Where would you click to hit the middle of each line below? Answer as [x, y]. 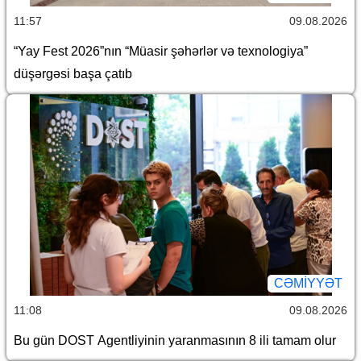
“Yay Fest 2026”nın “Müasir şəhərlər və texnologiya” [161, 52]
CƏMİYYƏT [308, 284]
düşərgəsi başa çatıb [73, 74]
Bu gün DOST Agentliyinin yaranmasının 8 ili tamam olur [175, 341]
